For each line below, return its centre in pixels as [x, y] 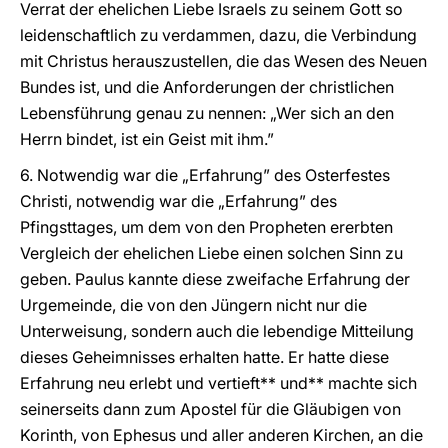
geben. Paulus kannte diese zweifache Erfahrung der [215, 279]
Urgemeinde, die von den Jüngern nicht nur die [193, 305]
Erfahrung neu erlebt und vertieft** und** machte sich [218, 383]
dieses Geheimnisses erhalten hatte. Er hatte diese [204, 357]
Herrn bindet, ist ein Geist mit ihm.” [147, 139]
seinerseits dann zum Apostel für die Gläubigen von [210, 409]
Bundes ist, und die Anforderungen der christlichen [207, 87]
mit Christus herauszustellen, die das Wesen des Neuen [223, 61]
